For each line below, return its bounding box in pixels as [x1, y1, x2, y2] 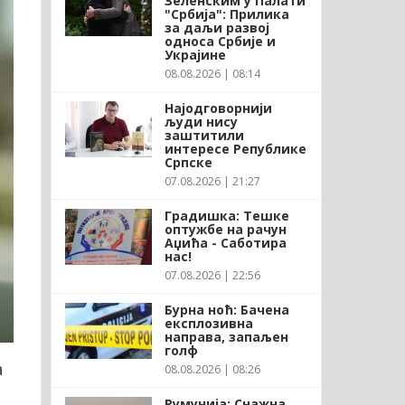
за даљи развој [164, 18, 269, 36]
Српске [164, 153, 212, 171]
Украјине [164, 45, 226, 63]
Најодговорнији [164, 99, 272, 117]
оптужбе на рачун [164, 220, 287, 238]
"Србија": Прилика [164, 5, 289, 23]
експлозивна [164, 314, 253, 332]
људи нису [164, 112, 238, 130]
